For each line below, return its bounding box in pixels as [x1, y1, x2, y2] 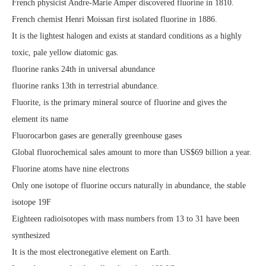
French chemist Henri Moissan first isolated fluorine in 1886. [12, 14, 217, 24]
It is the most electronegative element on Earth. [12, 247, 171, 256]
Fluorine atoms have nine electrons [12, 164, 129, 173]
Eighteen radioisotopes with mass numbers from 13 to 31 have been [12, 214, 239, 223]
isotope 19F [12, 197, 51, 207]
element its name [12, 114, 68, 123]
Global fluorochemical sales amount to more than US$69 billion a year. [12, 147, 252, 157]
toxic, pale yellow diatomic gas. [12, 47, 119, 57]
